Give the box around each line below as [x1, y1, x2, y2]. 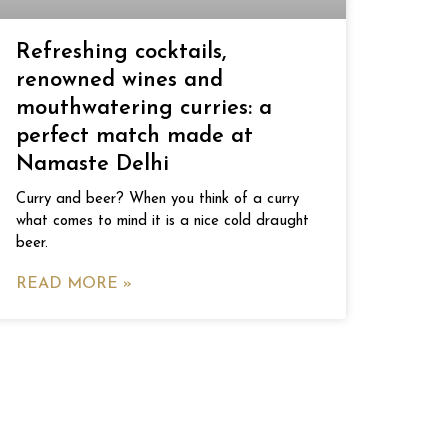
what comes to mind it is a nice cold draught [16, 214, 309, 229]
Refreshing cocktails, [16, 41, 226, 64]
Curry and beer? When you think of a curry [16, 192, 299, 207]
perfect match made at [16, 125, 253, 148]
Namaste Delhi [16, 153, 169, 176]
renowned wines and [16, 69, 223, 92]
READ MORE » [16, 276, 132, 292]
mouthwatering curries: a [16, 97, 272, 120]
